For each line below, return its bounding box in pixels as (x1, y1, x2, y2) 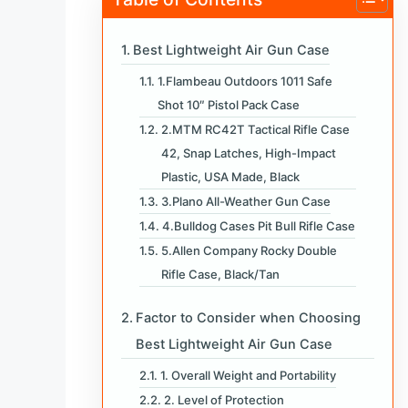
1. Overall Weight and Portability (159, 367, 336, 382)
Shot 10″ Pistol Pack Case (157, 97, 300, 112)
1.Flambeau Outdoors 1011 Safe (157, 73, 332, 88)
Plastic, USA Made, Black (160, 168, 300, 184)
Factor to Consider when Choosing (135, 309, 361, 326)
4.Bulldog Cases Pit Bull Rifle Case (161, 218, 355, 233)
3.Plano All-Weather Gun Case (160, 193, 331, 209)
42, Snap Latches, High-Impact (160, 145, 336, 160)
